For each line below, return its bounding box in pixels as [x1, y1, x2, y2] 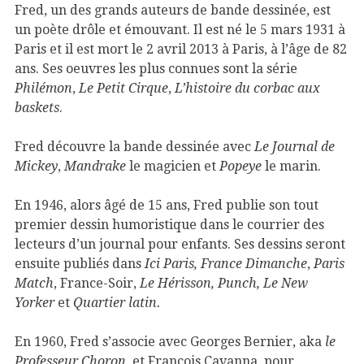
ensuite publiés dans [15, 255, 145, 271]
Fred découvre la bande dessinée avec [15, 138, 254, 154]
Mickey [15, 158, 58, 174]
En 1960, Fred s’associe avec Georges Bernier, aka [15, 333, 325, 349]
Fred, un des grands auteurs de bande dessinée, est [15, 2, 331, 18]
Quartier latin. [73, 294, 161, 310]
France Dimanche [201, 255, 307, 271]
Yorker [15, 294, 58, 310]
